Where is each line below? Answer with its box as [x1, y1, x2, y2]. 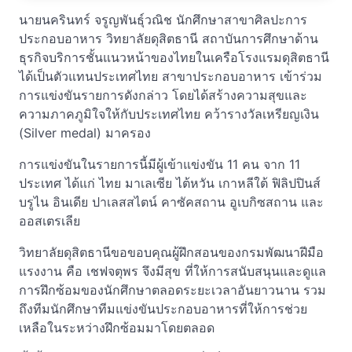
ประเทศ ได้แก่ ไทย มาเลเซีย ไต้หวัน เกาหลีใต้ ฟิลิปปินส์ [19, 175, 321, 192]
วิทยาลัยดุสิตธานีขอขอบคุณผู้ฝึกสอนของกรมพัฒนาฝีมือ [19, 244, 324, 261]
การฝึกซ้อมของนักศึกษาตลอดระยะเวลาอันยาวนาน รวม [19, 282, 326, 299]
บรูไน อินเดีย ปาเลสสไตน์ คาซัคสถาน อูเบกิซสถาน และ [19, 194, 324, 211]
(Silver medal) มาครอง [19, 125, 151, 141]
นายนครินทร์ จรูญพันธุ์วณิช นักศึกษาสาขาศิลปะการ [19, 12, 307, 28]
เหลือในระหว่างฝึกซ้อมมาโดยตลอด [19, 320, 214, 336]
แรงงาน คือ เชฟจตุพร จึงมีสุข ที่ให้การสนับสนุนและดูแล [19, 263, 326, 280]
